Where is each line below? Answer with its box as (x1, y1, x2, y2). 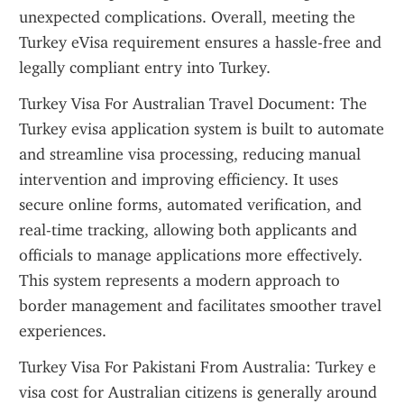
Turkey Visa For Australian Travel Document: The (19, 94, 367, 114)
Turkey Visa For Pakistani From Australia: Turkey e (19, 357, 376, 377)
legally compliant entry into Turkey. (19, 58, 271, 78)
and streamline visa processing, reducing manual (19, 144, 361, 164)
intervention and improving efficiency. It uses (19, 170, 338, 189)
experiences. (19, 321, 106, 341)
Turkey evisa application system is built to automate (19, 119, 384, 139)
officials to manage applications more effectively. (19, 245, 363, 265)
